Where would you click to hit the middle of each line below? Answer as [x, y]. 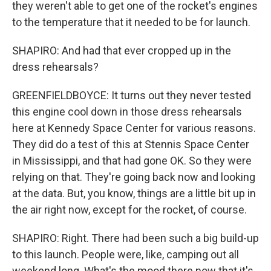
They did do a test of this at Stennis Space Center [131, 144]
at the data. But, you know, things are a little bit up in [134, 193]
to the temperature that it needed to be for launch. [131, 22]
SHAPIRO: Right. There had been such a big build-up [135, 238]
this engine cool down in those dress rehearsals [127, 112]
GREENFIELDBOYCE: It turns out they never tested [132, 95]
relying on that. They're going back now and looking [134, 177]
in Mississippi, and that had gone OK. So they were [132, 161]
